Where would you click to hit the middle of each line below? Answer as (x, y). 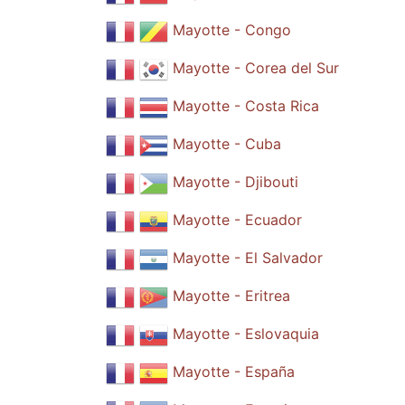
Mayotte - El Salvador (248, 258)
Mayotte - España (234, 372)
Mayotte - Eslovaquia (246, 334)
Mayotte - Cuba (227, 144)
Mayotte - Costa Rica (246, 106)
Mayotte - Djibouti (235, 182)
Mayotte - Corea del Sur (256, 68)
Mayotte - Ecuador (237, 220)
